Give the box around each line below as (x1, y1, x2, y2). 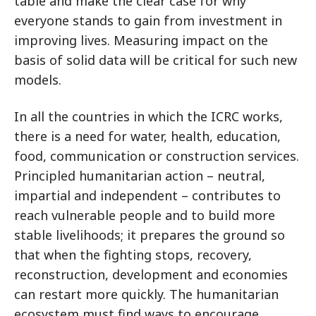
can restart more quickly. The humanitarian (14, 285, 279, 303)
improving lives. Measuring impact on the (14, 31, 268, 49)
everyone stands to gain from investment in (14, 11, 282, 29)
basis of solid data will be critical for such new (14, 51, 297, 68)
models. (14, 71, 61, 88)
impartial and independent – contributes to (14, 186, 281, 204)
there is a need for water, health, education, (14, 127, 281, 145)
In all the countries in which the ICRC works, (14, 107, 283, 125)
